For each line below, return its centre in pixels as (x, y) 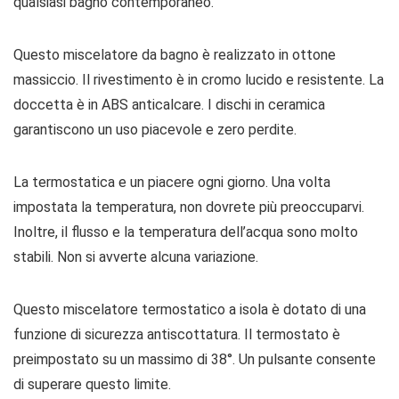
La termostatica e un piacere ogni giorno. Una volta (172, 182)
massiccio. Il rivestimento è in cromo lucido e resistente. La (199, 80)
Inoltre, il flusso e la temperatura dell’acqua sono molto (186, 232)
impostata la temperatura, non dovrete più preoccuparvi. (189, 207)
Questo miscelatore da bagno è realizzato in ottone (175, 55)
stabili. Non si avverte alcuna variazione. (136, 257)
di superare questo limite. (92, 384)
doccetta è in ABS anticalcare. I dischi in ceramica (169, 105)
